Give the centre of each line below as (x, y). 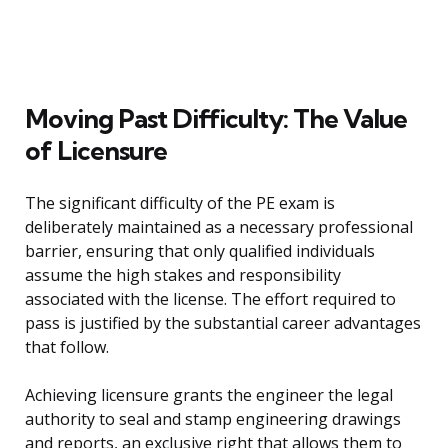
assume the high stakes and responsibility (183, 275)
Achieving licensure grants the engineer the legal (209, 395)
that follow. (67, 347)
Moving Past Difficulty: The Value (216, 119)
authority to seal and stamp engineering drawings (213, 419)
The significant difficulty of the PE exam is (180, 203)
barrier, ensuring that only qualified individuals (200, 251)
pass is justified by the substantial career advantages (223, 323)
